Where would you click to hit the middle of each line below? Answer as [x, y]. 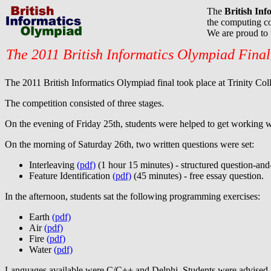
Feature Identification [71, 176]
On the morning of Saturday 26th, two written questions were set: [129, 144]
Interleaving [53, 165]
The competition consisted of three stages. [84, 103]
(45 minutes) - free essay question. [198, 176]
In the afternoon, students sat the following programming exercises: [132, 196]
